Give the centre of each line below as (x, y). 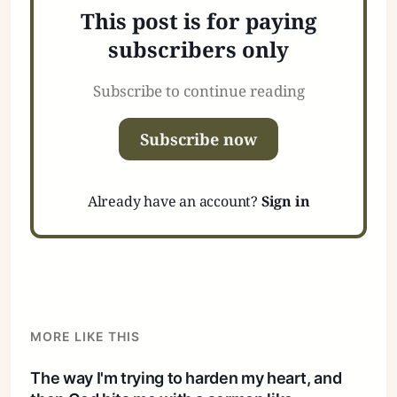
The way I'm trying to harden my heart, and (186, 378)
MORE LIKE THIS (86, 336)
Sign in (285, 201)
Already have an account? (174, 201)
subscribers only (198, 49)
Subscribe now (198, 139)
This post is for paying (198, 20)
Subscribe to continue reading (198, 90)
